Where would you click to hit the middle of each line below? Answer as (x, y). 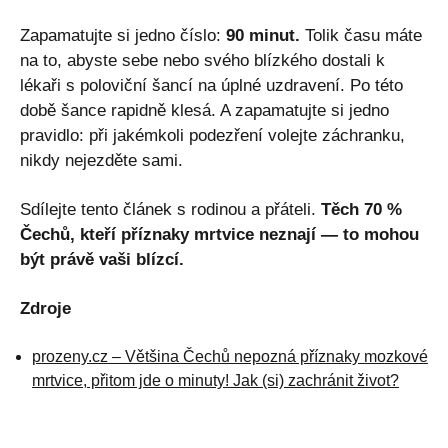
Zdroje (45, 308)
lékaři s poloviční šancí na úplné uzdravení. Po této (211, 85)
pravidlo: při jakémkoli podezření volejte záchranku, (212, 135)
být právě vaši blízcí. (102, 259)
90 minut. (263, 35)
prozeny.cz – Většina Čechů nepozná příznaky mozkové (230, 356)
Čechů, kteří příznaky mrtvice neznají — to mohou (219, 234)
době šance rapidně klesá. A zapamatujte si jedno (204, 110)
